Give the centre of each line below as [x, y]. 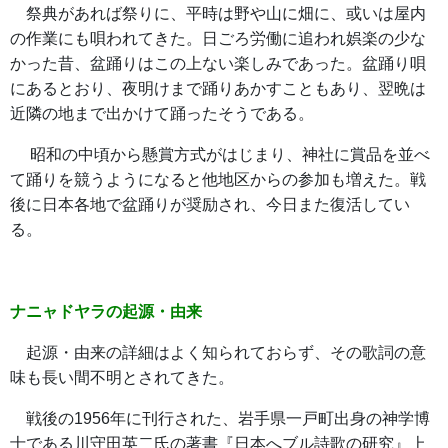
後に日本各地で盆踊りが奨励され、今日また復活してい [210, 204]
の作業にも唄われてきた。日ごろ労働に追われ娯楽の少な [218, 38]
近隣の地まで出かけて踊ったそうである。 [162, 113]
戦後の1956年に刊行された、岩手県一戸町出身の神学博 [220, 418]
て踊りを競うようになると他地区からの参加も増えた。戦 [218, 179]
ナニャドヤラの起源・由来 [106, 311]
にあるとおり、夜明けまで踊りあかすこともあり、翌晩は [218, 88]
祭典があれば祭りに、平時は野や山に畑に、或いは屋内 [218, 13]
